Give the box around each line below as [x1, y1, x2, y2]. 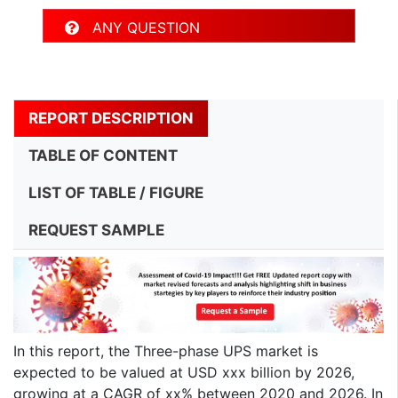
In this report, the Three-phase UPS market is [13, 342, 318, 361]
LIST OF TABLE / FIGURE [28, 183, 203, 202]
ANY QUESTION [79, 18, 200, 36]
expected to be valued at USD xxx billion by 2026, [13, 363, 354, 382]
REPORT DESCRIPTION [28, 108, 194, 127]
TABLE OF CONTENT [28, 146, 178, 164]
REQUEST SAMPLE [28, 220, 164, 239]
